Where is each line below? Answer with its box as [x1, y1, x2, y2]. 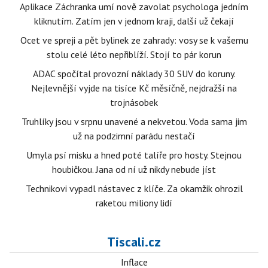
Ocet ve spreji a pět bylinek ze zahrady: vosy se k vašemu [20, 34, 248, 46]
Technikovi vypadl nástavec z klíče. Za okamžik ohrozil [25, 182, 243, 194]
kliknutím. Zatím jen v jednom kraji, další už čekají [34, 15, 234, 27]
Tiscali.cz [107, 233, 161, 250]
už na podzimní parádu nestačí [73, 130, 195, 142]
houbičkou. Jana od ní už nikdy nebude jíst [52, 163, 216, 175]
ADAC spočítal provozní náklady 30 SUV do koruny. [32, 68, 236, 80]
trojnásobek [110, 96, 158, 108]
